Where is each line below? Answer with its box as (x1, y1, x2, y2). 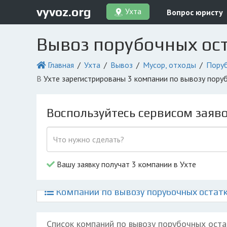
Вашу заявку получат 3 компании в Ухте (55, 159, 196, 169)
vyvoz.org (36, 5, 91, 19)
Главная (48, 60, 74, 70)
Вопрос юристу (167, 7, 223, 17)
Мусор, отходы (143, 60, 196, 70)
